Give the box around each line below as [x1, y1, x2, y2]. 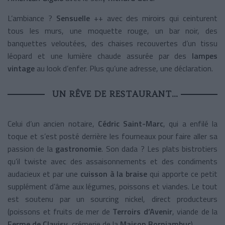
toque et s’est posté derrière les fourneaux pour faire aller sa [8, 130, 217, 142]
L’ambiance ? [8, 12, 56, 24]
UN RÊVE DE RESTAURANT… [52, 88, 178, 99]
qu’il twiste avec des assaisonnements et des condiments [8, 155, 217, 167]
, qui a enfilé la [163, 117, 218, 130]
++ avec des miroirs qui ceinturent [93, 12, 217, 24]
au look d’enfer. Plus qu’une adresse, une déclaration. [35, 62, 213, 74]
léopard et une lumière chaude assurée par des [8, 49, 192, 62]
